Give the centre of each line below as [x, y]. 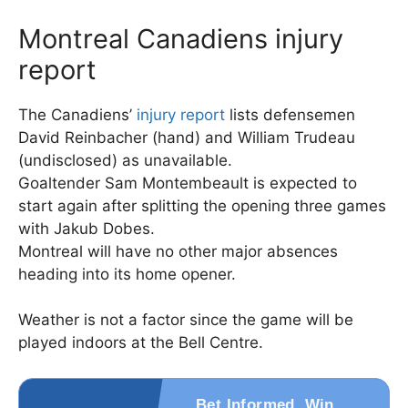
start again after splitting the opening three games [202, 205]
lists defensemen [290, 114]
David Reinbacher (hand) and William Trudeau [187, 137]
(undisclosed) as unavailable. [125, 160]
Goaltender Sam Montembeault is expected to [188, 183]
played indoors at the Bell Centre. [141, 343]
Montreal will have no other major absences [178, 251]
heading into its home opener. [127, 274]
